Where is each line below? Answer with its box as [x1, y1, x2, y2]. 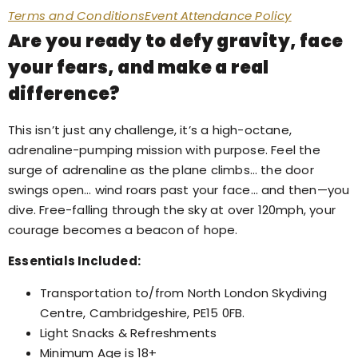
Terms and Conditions [8, 7, 145, 24]
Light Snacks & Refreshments [40, 324, 217, 341]
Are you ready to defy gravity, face [8, 29, 344, 54]
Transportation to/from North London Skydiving [40, 284, 328, 301]
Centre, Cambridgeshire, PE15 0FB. [40, 304, 245, 321]
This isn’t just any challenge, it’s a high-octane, [8, 121, 292, 138]
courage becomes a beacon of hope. [8, 221, 241, 238]
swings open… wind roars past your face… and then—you [8, 181, 350, 198]
